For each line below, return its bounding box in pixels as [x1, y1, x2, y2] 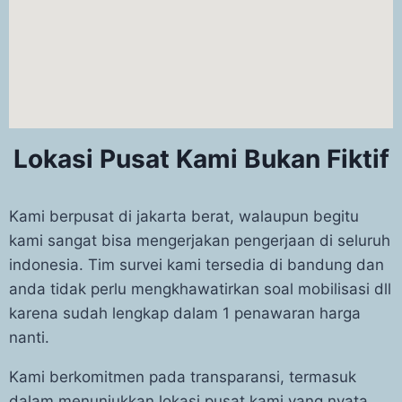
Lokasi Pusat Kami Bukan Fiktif [13, 144, 389, 174]
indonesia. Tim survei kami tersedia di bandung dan [9, 256, 384, 274]
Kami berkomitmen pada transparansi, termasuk [9, 368, 356, 386]
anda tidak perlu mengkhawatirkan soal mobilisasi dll [9, 280, 391, 298]
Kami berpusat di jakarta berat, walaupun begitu [9, 207, 359, 225]
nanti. [9, 328, 49, 346]
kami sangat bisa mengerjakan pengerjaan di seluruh [9, 232, 390, 249]
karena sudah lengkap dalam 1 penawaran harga [9, 304, 361, 322]
